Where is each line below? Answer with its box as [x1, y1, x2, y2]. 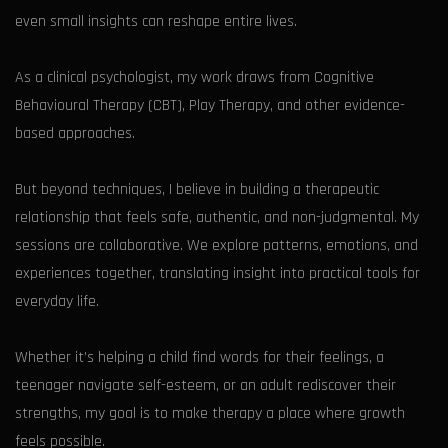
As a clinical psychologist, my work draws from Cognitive [15, 67, 374, 88]
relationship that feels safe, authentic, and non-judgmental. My [15, 207, 419, 228]
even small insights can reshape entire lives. [15, 11, 297, 32]
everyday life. [15, 291, 99, 312]
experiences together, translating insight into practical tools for [15, 263, 420, 284]
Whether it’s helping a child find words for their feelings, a [15, 347, 384, 368]
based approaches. [15, 123, 135, 144]
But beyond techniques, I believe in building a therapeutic [15, 179, 379, 200]
